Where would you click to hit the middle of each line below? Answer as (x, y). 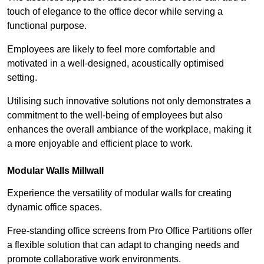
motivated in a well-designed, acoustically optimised (115, 63)
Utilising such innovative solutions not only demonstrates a (129, 101)
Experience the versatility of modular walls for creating (119, 193)
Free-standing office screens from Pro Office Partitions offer (130, 230)
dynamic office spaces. (55, 207)
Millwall (87, 170)
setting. (23, 77)
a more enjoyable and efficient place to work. (100, 143)
